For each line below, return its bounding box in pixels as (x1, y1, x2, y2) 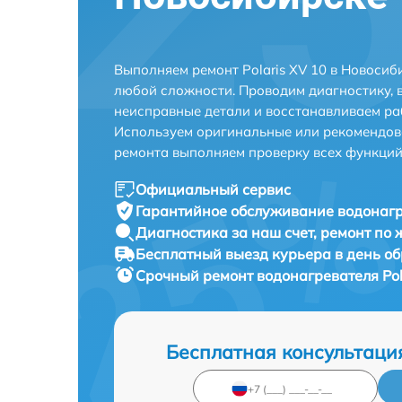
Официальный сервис (135, 180, 291, 198)
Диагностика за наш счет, (135, 223, 320, 241)
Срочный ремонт (135, 267, 257, 284)
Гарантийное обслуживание (135, 202, 337, 220)
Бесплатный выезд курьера (135, 245, 335, 263)
